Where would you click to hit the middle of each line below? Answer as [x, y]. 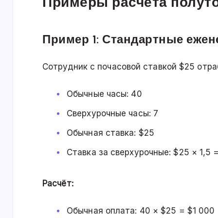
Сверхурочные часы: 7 [112, 114]
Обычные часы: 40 [104, 94]
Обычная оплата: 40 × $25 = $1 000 [141, 211]
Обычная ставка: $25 [110, 133]
